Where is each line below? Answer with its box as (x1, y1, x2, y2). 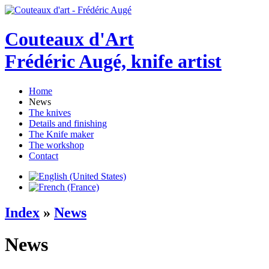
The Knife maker (29, 128, 94, 139)
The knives (29, 107, 71, 118)
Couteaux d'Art (5, 28, 134, 50)
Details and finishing (29, 118, 107, 128)
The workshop (29, 139, 84, 150)
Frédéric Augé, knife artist (5, 50, 222, 73)
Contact (29, 150, 58, 161)
